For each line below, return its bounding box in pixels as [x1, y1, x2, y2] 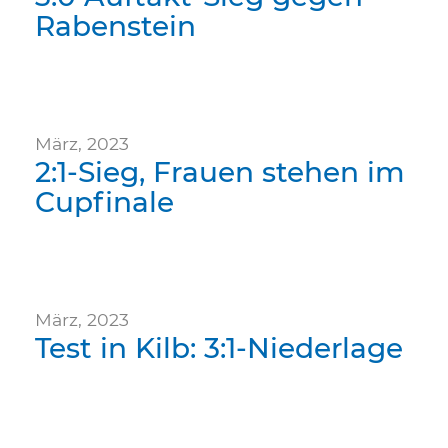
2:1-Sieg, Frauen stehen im [35, 155, 405, 189]
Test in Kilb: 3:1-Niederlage [35, 331, 403, 365]
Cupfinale [35, 185, 174, 219]
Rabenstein [35, 9, 196, 43]
